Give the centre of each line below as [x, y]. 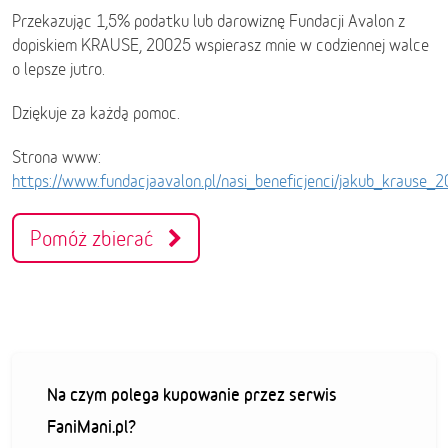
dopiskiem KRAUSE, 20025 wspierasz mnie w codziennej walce [220, 45]
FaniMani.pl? [91, 426]
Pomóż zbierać [99, 238]
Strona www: [56, 157]
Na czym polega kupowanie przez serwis [192, 394]
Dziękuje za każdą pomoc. [96, 113]
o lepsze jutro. [58, 69]
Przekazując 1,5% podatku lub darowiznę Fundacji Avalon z [208, 21]
